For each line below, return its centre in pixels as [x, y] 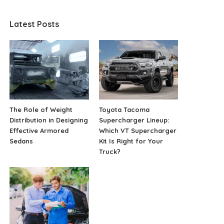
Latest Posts [34, 24]
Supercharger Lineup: [134, 120]
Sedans [21, 141]
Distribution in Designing [49, 120]
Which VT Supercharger [137, 130]
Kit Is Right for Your [131, 141]
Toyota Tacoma [124, 109]
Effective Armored [39, 130]
